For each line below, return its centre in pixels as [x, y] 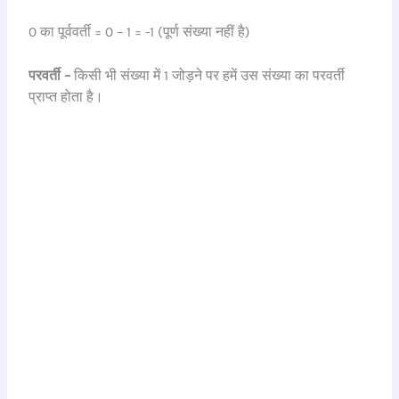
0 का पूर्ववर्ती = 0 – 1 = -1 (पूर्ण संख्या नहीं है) [140, 33]
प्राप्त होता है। [66, 98]
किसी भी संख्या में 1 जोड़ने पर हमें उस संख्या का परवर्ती [208, 76]
